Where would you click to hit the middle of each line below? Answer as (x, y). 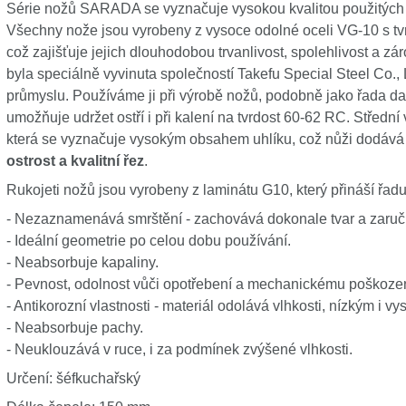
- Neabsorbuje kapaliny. (82, 262)
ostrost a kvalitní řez (75, 161)
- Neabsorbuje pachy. (74, 328)
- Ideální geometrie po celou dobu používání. (148, 241)
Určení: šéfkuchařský (73, 378)
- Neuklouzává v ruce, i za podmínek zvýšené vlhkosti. (179, 349)
